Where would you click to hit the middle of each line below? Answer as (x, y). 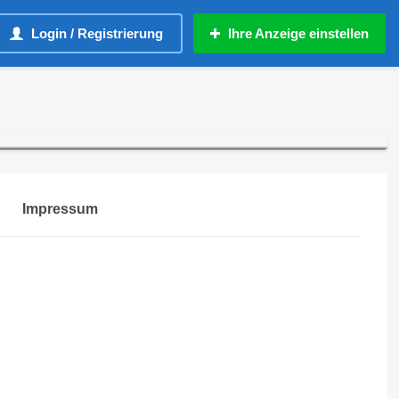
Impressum (60, 209)
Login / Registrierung (97, 33)
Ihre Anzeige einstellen (298, 33)
